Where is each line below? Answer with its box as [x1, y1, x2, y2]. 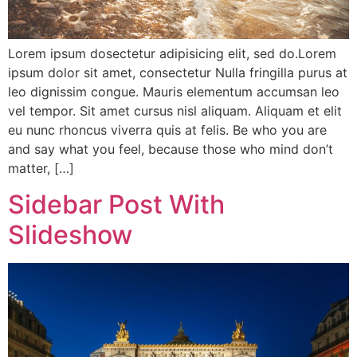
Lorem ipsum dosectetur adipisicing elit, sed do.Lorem [8, 45, 336, 62]
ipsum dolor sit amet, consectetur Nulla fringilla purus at [8, 65, 347, 81]
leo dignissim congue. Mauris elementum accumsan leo [8, 84, 339, 100]
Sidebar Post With [8, 188, 225, 220]
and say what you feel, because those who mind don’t [8, 141, 333, 158]
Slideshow [8, 218, 132, 250]
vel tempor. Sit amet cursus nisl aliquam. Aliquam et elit [8, 103, 342, 120]
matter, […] [8, 160, 74, 177]
